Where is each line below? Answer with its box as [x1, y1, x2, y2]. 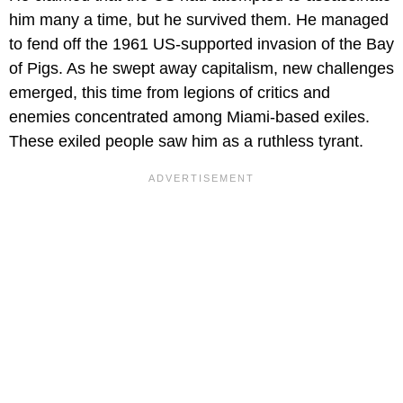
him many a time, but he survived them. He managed [9, 11, 389, 30]
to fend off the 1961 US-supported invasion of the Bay [9, 35, 394, 54]
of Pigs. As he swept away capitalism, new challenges [9, 59, 394, 78]
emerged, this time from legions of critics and [9, 84, 330, 103]
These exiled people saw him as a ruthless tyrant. [9, 132, 363, 151]
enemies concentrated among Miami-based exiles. [9, 108, 370, 127]
